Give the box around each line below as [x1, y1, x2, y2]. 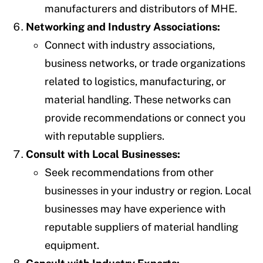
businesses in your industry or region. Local [45, 184, 251, 197]
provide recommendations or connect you [45, 111, 245, 124]
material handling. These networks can [45, 93, 231, 106]
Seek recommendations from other [45, 166, 214, 178]
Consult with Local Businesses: [26, 147, 180, 160]
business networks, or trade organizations [45, 56, 245, 69]
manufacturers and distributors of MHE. [45, 2, 237, 15]
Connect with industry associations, [45, 38, 215, 51]
